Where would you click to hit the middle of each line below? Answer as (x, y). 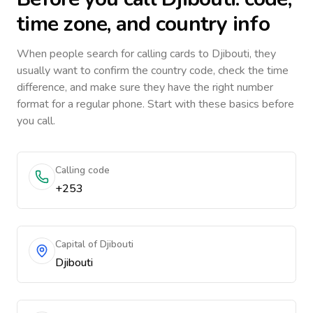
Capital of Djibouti (94, 244)
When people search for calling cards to (114, 54)
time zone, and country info (143, 24)
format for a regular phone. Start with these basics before (155, 104)
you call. (36, 121)
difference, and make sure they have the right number (145, 87)
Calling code (82, 170)
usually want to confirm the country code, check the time (153, 71)
